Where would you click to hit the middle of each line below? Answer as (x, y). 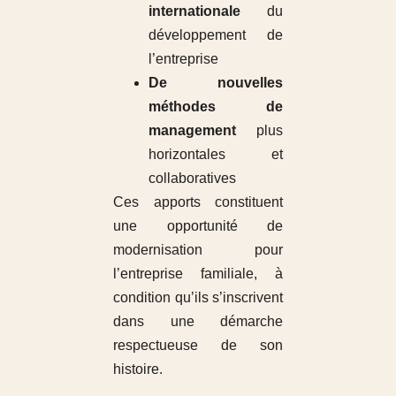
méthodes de (216, 106)
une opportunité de (198, 225)
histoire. (137, 369)
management (192, 130)
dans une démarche (198, 321)
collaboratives (192, 178)
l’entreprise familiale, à (198, 273)
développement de (216, 34)
